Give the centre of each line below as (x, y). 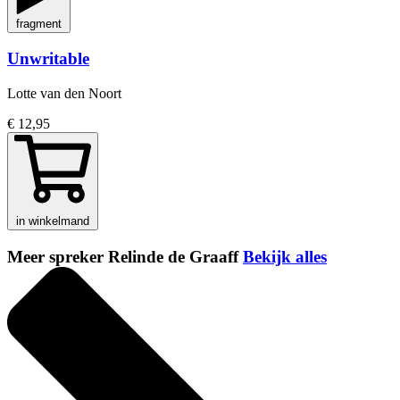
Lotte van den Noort (64, 93)
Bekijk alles (285, 256)
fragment (39, 23)
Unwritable (48, 59)
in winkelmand (53, 221)
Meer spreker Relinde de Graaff (125, 256)
